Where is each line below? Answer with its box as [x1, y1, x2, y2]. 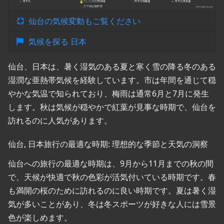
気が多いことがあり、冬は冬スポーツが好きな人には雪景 [8, 198, 216, 210]
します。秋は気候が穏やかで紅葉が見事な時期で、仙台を [8, 101, 216, 113]
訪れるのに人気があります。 [8, 115, 112, 126]
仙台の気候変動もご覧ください [28, 15, 140, 27]
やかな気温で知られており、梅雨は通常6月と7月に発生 [8, 88, 209, 99]
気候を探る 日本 [28, 36, 86, 47]
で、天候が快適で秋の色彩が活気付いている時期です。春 [8, 171, 216, 183]
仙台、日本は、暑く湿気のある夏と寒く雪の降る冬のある [8, 61, 216, 72]
